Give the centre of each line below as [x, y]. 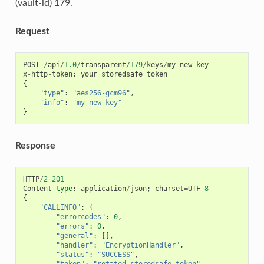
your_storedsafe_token [124, 74]
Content [37, 188]
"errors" [72, 226]
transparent [103, 65]
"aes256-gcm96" [101, 93]
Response [35, 145]
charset [169, 188]
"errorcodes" [80, 217]
